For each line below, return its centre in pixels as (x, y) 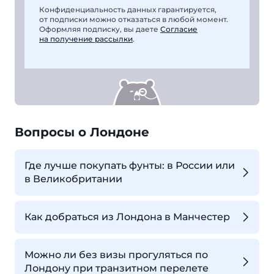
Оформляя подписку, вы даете (100, 29)
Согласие (179, 29)
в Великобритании (73, 179)
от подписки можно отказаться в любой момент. (134, 19)
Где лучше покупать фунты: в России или (130, 165)
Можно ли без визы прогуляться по (116, 255)
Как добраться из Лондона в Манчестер (127, 217)
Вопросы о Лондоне (82, 132)
